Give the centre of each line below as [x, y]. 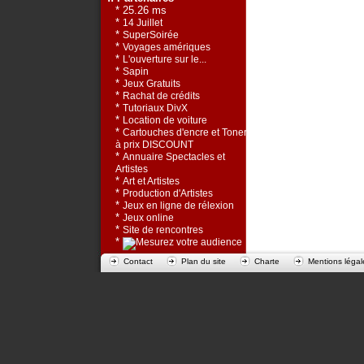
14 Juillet [143, 23]
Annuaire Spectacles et [174, 157]
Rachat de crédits [161, 96]
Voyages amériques [167, 48]
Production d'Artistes [168, 194]
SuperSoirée [151, 35]
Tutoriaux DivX [155, 108]
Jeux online [148, 218]
